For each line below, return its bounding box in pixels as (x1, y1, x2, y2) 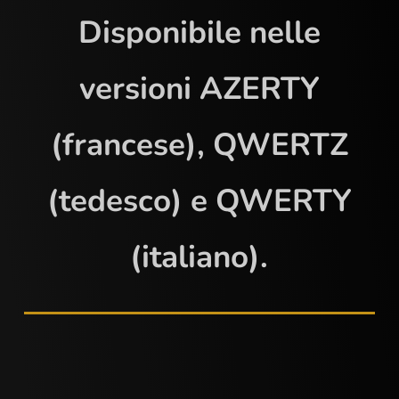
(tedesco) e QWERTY (46, 180, 352, 222)
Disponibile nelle (77, 12, 321, 53)
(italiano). (130, 236, 269, 278)
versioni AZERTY (78, 68, 320, 110)
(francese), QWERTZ (50, 124, 348, 166)
